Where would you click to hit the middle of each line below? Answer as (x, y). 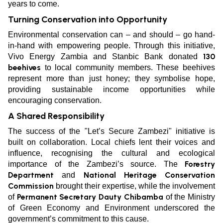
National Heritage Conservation (149, 175)
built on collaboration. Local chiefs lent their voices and (111, 142)
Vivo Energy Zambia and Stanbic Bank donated (106, 57)
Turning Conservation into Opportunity (88, 20)
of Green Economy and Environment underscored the (111, 208)
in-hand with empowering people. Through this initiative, (111, 46)
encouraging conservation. (55, 101)
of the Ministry (189, 197)
